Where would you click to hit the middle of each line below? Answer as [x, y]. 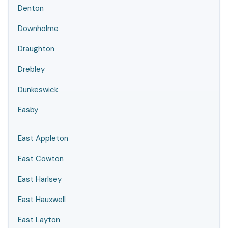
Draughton [36, 49]
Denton [31, 8]
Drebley [31, 69]
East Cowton [41, 159]
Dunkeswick [38, 90]
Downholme [38, 28]
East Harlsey [40, 179]
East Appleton [43, 138]
